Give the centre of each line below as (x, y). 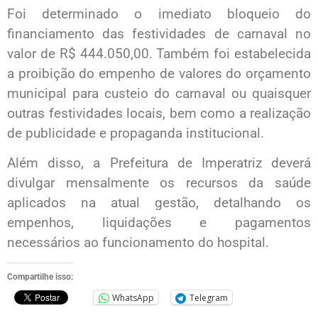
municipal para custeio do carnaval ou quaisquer (159, 93)
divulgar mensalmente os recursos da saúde (159, 183)
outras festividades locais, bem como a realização (159, 113)
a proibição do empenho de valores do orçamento (159, 73)
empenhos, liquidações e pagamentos (159, 223)
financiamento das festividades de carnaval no (159, 33)
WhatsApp (133, 297)
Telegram (209, 297)
